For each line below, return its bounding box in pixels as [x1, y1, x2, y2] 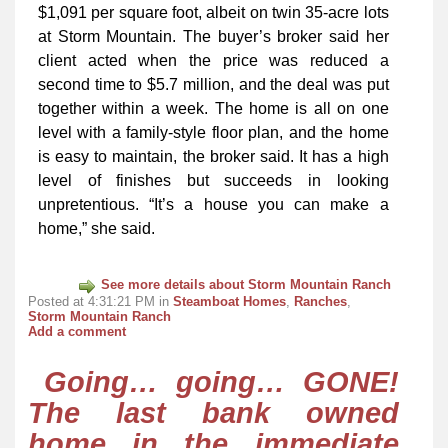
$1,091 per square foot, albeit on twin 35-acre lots [38, 4, 389, 22]
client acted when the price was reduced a [38, 52, 389, 70]
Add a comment [28, 323, 126, 339]
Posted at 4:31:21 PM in [28, 293, 173, 309]
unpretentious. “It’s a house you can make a [38, 196, 389, 214]
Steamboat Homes [173, 293, 286, 309]
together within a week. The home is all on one [38, 100, 389, 118]
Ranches [294, 293, 347, 309]
